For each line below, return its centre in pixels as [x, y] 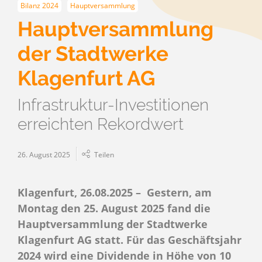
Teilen [104, 154]
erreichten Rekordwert [101, 124]
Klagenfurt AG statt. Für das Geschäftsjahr [130, 239]
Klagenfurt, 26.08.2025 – [81, 192]
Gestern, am [178, 192]
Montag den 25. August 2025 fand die [114, 208]
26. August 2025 [44, 154]
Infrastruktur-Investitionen [113, 105]
